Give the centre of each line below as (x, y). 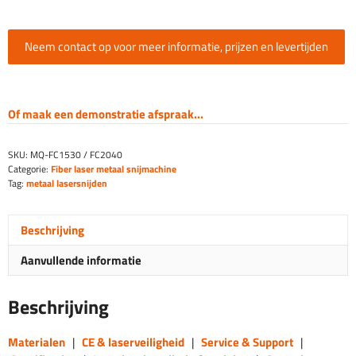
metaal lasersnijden (67, 184)
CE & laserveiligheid (133, 342)
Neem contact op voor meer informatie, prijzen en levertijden (176, 46)
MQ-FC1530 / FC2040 (76, 155)
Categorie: (29, 169)
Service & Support (247, 342)
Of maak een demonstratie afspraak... (106, 114)
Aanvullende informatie (81, 260)
